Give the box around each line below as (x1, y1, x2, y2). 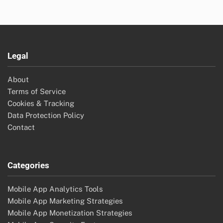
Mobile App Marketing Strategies (7, 197, 123, 206)
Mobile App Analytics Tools (7, 185, 103, 194)
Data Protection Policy (7, 111, 84, 120)
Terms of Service (7, 87, 66, 96)
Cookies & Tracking (7, 99, 74, 108)
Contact (7, 123, 35, 132)
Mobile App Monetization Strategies (7, 209, 132, 218)
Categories (7, 160, 49, 171)
